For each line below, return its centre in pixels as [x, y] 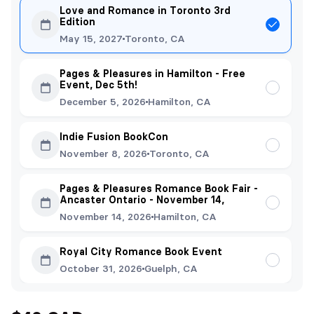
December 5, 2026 [103, 102]
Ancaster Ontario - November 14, [142, 200]
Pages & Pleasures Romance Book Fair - [159, 189]
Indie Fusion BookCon [114, 137]
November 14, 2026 [105, 217]
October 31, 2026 [101, 268]
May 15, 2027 [91, 39]
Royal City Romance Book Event [141, 252]
